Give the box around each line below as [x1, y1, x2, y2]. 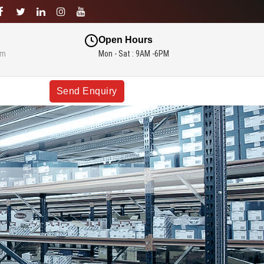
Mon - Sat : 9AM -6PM [98, 49, 169, 58]
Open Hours [98, 35, 153, 45]
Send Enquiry [56, 85, 117, 96]
